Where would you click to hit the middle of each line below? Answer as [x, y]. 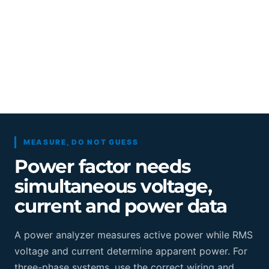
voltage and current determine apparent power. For [131, 251]
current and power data [121, 206]
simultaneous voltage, [113, 186]
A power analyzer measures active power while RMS [134, 234]
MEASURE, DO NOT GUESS [81, 142]
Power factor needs [102, 166]
